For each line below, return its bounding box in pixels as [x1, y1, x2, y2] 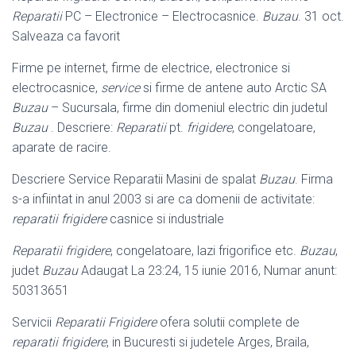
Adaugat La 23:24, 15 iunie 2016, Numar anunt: [78, 262, 337, 278]
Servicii [12, 314, 55, 330]
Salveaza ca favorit [12, 28, 120, 44]
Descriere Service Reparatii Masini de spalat [12, 171, 259, 187]
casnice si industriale [106, 211, 224, 226]
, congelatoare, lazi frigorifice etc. [110, 242, 300, 258]
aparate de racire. [12, 139, 111, 155]
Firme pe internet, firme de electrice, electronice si [12, 60, 290, 75]
